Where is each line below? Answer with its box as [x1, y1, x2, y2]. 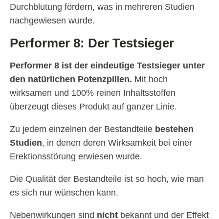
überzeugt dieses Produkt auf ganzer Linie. [10, 102, 177, 112]
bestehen [155, 124, 194, 134]
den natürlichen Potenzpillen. [10, 74, 132, 85]
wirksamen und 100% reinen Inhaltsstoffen [10, 88, 175, 98]
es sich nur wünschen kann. [10, 188, 118, 198]
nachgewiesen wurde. [10, 16, 95, 26]
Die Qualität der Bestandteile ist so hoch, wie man [10, 174, 204, 184]
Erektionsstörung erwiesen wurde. [10, 152, 142, 162]
